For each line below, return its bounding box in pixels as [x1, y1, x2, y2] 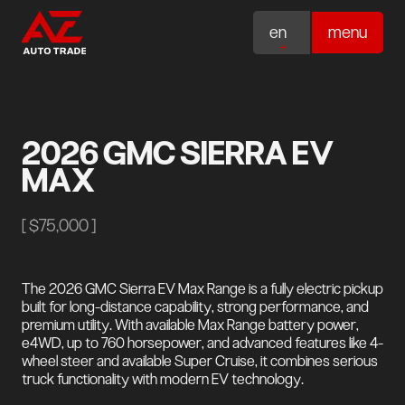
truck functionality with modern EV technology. [21, 369, 304, 388]
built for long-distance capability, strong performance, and [21, 297, 369, 316]
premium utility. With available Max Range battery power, [21, 315, 359, 334]
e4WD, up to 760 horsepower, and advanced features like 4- [21, 333, 383, 352]
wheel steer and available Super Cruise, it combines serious [21, 351, 378, 370]
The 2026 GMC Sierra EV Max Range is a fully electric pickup [21, 278, 383, 297]
